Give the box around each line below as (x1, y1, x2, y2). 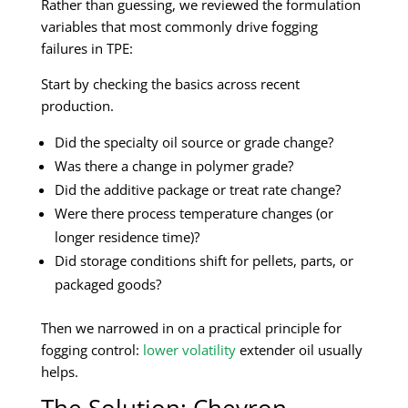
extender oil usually (236, 340, 362, 359)
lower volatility (143, 340, 236, 359)
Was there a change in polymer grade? (55, 156, 293, 175)
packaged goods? (55, 274, 161, 293)
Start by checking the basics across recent (41, 74, 300, 93)
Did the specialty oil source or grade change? (55, 132, 333, 151)
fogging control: (41, 340, 143, 359)
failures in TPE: (41, 38, 133, 57)
